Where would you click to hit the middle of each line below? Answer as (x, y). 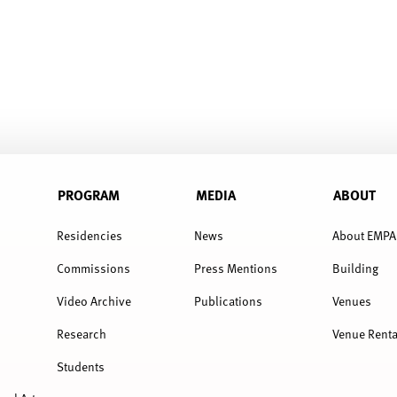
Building (355, 269)
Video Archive (93, 300)
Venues (351, 300)
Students (80, 366)
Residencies (89, 236)
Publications (229, 300)
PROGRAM (89, 195)
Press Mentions (236, 269)
